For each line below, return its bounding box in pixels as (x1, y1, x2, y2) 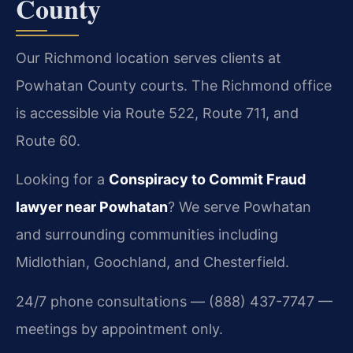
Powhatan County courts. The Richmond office (16, 76, 332, 94)
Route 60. (16, 132, 80, 149)
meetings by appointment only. (16, 320, 223, 337)
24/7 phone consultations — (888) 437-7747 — (16, 292, 333, 310)
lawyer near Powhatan (16, 199, 168, 216)
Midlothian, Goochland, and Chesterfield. (16, 254, 289, 271)
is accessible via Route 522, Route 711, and (16, 104, 299, 121)
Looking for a (16, 171, 109, 188)
